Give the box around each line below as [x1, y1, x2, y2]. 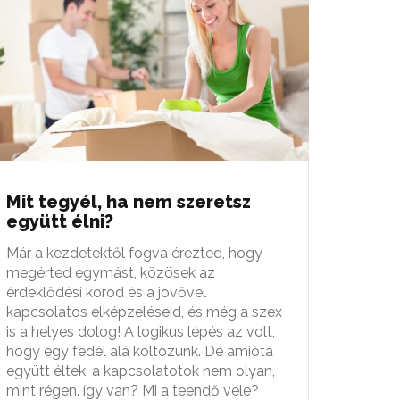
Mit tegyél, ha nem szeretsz [6, 190, 251, 212]
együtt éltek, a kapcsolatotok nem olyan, [6, 362, 275, 379]
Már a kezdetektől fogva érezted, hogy [6, 244, 262, 262]
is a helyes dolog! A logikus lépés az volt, [6, 322, 275, 340]
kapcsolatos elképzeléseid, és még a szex [6, 303, 282, 321]
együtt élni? [6, 210, 113, 232]
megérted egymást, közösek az [6, 263, 215, 281]
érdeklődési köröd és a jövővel [6, 283, 206, 301]
